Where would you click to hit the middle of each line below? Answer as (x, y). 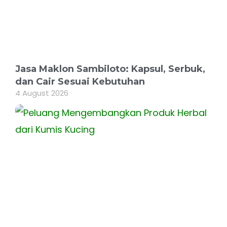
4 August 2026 (42, 93)
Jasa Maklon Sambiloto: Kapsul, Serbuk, (110, 69)
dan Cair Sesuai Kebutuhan (80, 82)
